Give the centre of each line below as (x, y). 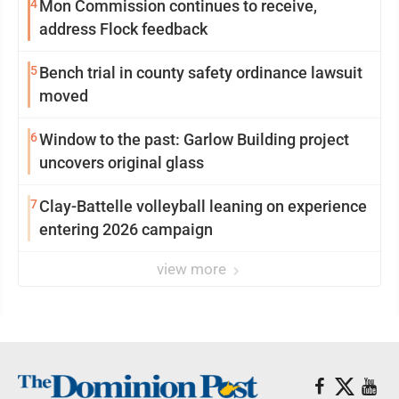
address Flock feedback (123, 29)
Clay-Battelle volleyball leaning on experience (203, 206)
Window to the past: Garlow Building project (194, 139)
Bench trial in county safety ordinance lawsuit (201, 73)
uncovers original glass (122, 163)
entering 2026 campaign (126, 229)
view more (193, 269)
